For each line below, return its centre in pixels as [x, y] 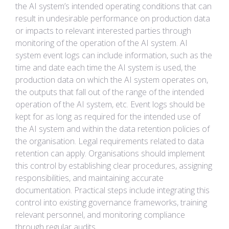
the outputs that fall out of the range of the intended [110, 92]
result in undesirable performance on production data [113, 18]
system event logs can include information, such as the [114, 55]
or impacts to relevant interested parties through [103, 31]
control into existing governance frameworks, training [111, 202]
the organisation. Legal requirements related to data [110, 141]
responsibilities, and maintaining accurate [89, 178]
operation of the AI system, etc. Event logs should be [110, 104]
